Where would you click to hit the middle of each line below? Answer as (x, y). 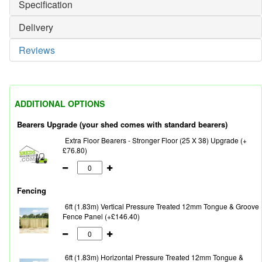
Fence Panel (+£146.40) (101, 216)
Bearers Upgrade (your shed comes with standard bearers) (122, 125)
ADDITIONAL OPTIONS (60, 104)
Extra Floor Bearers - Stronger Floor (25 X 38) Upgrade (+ (156, 140)
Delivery (36, 27)
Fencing (32, 191)
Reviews (37, 50)
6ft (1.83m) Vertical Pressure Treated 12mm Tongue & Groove (162, 206)
